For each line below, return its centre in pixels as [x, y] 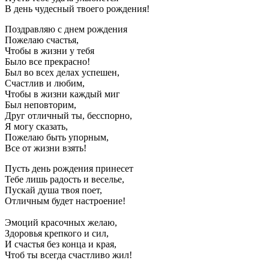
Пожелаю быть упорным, [57, 137]
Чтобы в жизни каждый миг [62, 94]
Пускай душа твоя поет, [53, 190]
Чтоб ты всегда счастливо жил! [68, 255]
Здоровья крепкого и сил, [57, 233]
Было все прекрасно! [47, 61]
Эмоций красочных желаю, [61, 222]
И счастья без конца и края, [61, 244]
